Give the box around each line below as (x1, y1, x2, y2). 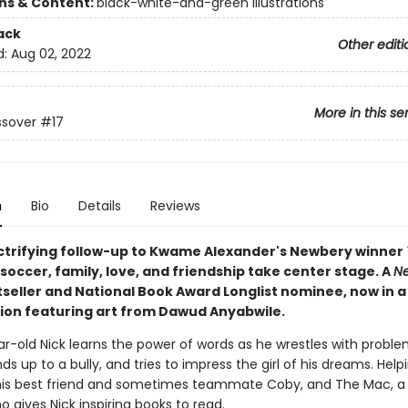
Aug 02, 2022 (10, 45, 91, 64)
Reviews (149, 197, 200, 215)
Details (77, 197, 121, 215)
